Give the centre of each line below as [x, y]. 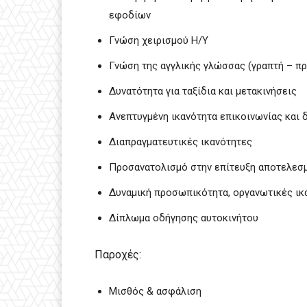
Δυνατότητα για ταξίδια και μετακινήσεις [203, 91]
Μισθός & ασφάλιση [155, 291]
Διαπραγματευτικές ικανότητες [181, 142]
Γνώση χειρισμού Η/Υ [159, 40]
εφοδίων [130, 15]
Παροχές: [118, 254]
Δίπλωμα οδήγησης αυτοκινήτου [184, 218]
